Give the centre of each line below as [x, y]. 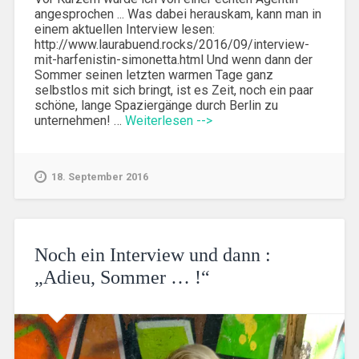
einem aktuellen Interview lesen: [124, 29]
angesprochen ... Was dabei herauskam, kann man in [177, 14]
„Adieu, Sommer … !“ [122, 277]
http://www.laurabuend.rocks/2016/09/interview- [171, 44]
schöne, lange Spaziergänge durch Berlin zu [156, 105]
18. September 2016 [99, 176]
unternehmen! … [79, 120]
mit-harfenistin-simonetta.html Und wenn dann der [173, 59]
